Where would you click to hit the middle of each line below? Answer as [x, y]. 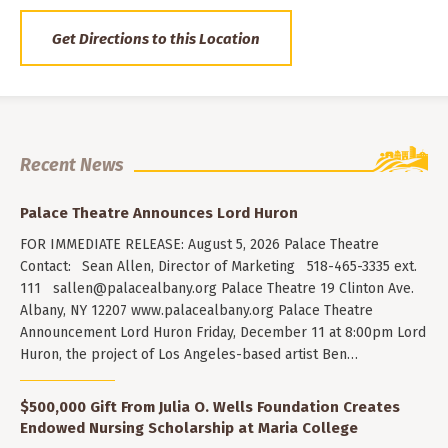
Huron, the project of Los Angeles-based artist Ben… [189, 355]
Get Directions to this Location [156, 39]
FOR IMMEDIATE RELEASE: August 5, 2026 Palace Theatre [199, 245]
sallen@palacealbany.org [135, 289]
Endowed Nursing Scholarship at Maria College [189, 427]
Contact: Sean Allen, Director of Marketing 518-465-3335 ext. [218, 267]
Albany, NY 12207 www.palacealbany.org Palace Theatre [196, 311]
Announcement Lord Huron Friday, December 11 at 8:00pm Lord [223, 333]
